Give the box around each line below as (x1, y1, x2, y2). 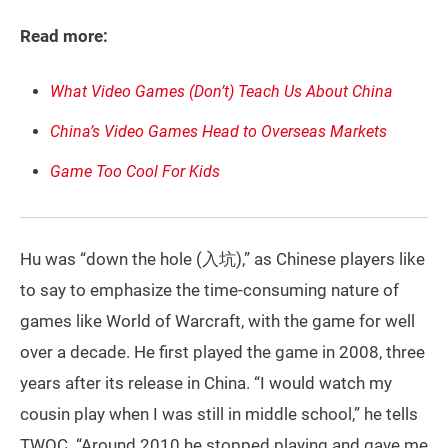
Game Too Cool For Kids (50, 162, 220, 182)
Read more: (20, 26, 108, 47)
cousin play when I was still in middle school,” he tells (20, 404, 418, 425)
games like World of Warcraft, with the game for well (20, 311, 415, 332)
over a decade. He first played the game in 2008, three (20, 342, 425, 363)
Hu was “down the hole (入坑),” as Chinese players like (20, 249, 425, 270)
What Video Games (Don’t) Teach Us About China (50, 82, 393, 102)
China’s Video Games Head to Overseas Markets (50, 122, 387, 142)
